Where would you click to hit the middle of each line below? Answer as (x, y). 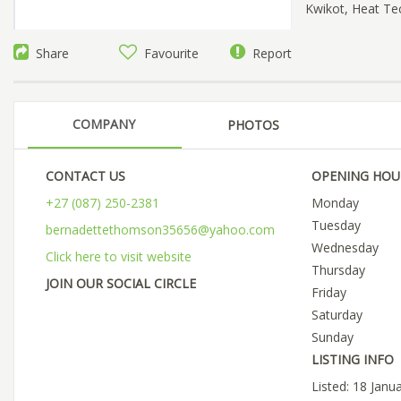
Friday (328, 293)
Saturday (337, 315)
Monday (335, 203)
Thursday (338, 270)
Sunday (332, 337)
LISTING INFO (352, 360)
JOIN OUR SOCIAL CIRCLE (121, 284)
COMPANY (104, 124)
